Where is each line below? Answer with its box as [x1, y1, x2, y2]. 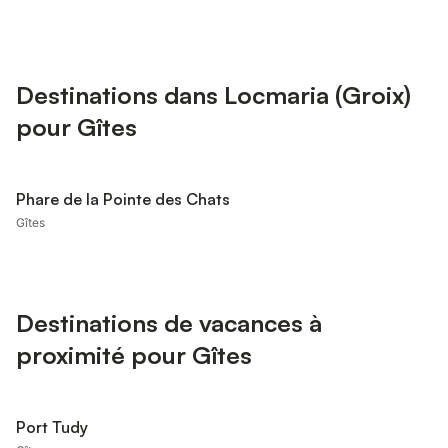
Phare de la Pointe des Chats [16, 189, 230, 209]
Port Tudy [16, 417, 88, 437]
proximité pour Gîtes [16, 340, 252, 370]
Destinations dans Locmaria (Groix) [16, 80, 411, 110]
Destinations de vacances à [16, 308, 322, 338]
